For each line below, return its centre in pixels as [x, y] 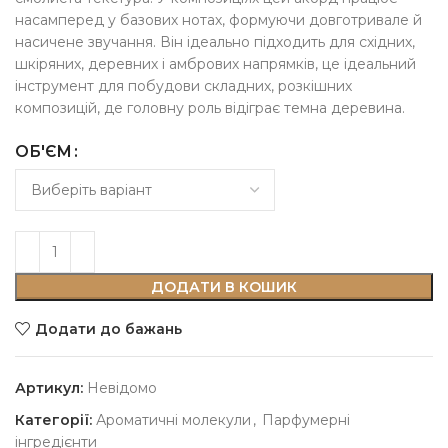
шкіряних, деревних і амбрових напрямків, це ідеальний [215, 64]
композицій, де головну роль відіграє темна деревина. [210, 108]
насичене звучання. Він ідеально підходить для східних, [215, 42]
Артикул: [51, 388]
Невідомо [122, 388]
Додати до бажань [108, 328]
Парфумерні [306, 420]
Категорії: [53, 420]
